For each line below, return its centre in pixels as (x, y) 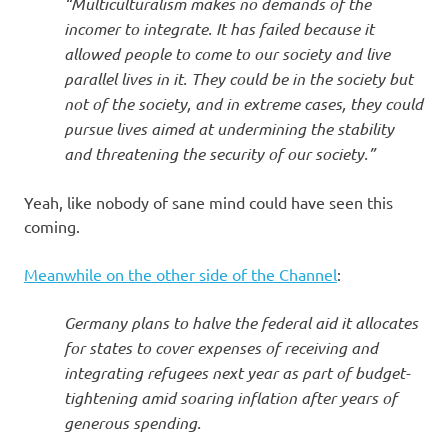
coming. (52, 225)
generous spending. (132, 422)
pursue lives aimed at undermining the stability (229, 128)
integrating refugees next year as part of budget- (237, 372)
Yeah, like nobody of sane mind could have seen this (208, 201)
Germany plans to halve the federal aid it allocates (241, 322)
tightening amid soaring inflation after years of (230, 397)
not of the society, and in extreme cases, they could (243, 103)
